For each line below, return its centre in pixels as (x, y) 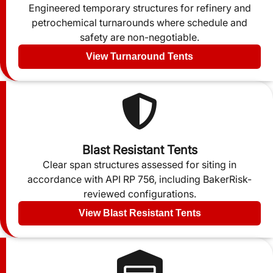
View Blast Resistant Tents (140, 213)
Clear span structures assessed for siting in (140, 165)
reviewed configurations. (140, 194)
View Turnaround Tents (140, 57)
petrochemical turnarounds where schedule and (140, 23)
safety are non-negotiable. (140, 37)
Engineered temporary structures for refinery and (140, 8)
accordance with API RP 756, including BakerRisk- (140, 179)
